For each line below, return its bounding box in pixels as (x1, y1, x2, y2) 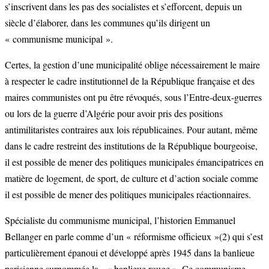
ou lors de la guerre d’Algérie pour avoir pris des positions (5, 107, 223, 120)
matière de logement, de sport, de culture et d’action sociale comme (5, 172, 258, 185)
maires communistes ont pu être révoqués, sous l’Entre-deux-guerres (5, 91, 262, 104)
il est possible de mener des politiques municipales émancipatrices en (5, 156, 264, 169)
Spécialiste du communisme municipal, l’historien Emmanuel (5, 214, 235, 227)
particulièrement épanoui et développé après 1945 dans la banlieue (5, 246, 255, 259)
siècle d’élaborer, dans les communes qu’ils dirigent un (5, 16, 210, 29)
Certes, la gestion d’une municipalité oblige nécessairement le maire (5, 58, 260, 71)
